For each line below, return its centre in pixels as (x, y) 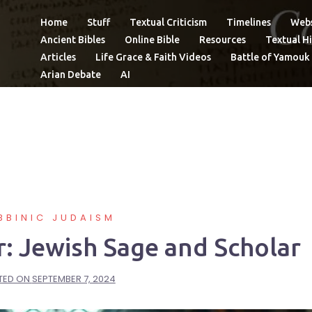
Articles (58, 57)
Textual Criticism (168, 22)
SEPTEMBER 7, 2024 (73, 279)
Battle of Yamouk (270, 57)
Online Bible (152, 40)
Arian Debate (71, 75)
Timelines (249, 22)
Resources (223, 40)
